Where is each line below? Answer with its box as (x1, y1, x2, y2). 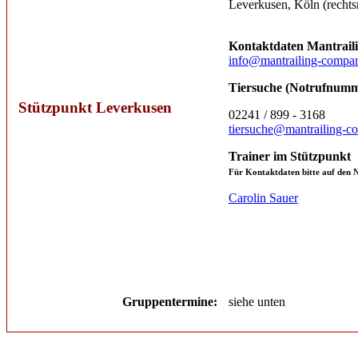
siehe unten (229, 295, 285, 309)
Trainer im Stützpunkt (229, 149, 351, 164)
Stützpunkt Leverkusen (18, 99, 172, 117)
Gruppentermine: (122, 295, 224, 309)
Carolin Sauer (229, 191, 298, 205)
